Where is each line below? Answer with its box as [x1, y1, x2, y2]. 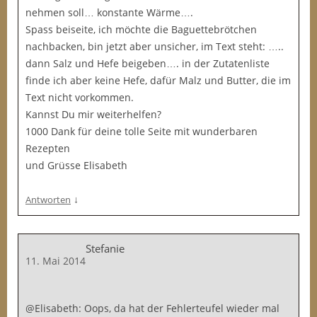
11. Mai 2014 [25, 254, 86, 267]
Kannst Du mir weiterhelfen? [25, 108, 161, 121]
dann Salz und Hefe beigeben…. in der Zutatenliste [25, 57, 270, 70]
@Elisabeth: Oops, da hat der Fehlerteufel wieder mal [25, 301, 279, 315]
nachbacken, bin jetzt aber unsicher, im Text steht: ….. [25, 40, 284, 53]
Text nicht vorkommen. [25, 91, 134, 104]
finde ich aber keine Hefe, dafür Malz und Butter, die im [25, 74, 291, 87]
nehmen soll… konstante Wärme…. [25, 6, 193, 19]
